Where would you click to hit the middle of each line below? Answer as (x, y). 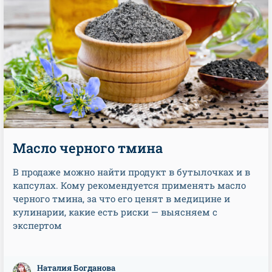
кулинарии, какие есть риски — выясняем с (115, 212)
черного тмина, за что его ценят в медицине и (121, 199)
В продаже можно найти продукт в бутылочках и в (131, 172)
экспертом (37, 225)
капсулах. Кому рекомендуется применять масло (129, 185)
